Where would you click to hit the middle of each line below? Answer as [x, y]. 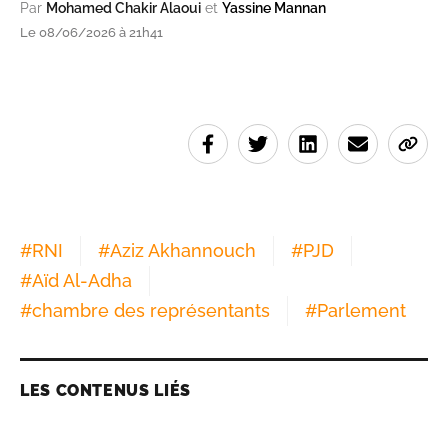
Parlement [361, 311]
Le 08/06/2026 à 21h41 [91, 33]
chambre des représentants [151, 311]
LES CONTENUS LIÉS [105, 391]
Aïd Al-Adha [82, 281]
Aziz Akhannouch [183, 251]
